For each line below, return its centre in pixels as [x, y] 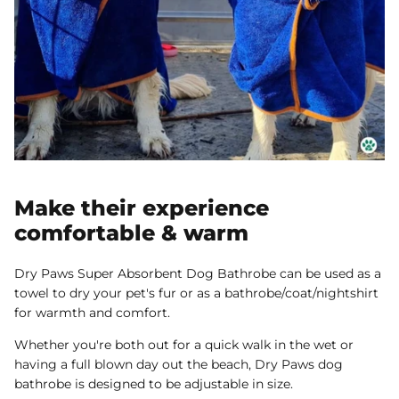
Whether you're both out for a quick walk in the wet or [184, 344]
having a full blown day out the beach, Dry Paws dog [179, 364]
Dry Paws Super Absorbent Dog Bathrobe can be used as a [198, 273]
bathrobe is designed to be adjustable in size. [154, 383]
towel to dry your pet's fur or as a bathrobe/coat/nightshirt [196, 293]
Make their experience [142, 208]
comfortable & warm [131, 232]
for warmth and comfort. [94, 312]
